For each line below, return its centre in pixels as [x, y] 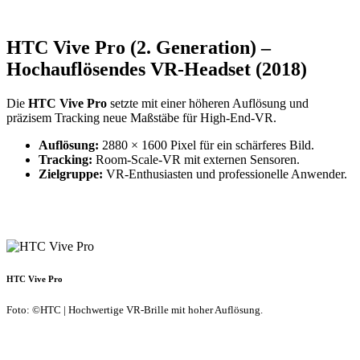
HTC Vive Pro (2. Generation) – [139, 47]
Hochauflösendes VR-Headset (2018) [157, 69]
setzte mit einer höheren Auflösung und [208, 103]
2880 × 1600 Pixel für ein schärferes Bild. [207, 145]
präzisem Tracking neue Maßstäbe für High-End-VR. [141, 117]
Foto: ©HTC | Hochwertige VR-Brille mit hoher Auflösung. [135, 309]
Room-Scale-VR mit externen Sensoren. [196, 159]
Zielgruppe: [71, 174]
